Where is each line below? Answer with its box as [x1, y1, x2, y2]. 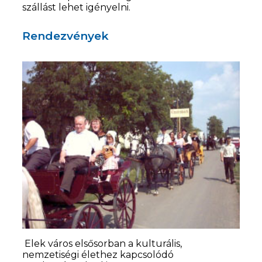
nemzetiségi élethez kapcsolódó [22, 249, 174, 260]
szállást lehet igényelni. [22, 1, 136, 13]
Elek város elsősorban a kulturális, [22, 237, 182, 249]
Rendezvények [22, 28, 109, 43]
